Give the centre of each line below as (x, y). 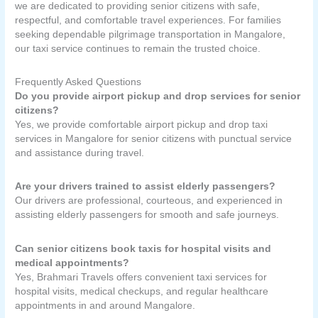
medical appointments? (72, 263)
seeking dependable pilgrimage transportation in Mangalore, (150, 34)
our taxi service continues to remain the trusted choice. (138, 48)
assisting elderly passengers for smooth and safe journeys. (147, 215)
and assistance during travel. (80, 153)
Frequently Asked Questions (78, 82)
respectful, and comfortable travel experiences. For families (148, 20)
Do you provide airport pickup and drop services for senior (158, 96)
